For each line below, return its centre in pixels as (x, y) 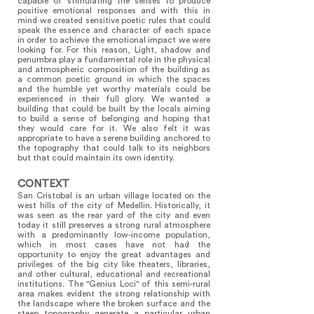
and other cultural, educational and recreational (114, 274)
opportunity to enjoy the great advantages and (114, 254)
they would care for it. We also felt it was (114, 128)
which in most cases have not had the (114, 245)
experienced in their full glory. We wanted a (114, 99)
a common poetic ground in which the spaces (114, 79)
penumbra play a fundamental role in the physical (114, 60)
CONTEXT (43, 184)
